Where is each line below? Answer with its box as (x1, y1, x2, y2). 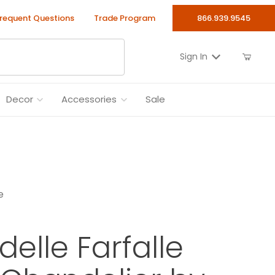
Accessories (61, 93, 117, 106)
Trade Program (93, 12, 155, 24)
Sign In (179, 50, 207, 63)
